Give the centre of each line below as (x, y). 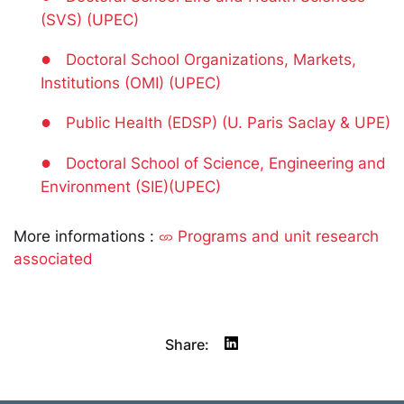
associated (53, 259)
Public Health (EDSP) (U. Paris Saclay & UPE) (228, 123)
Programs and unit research (276, 236)
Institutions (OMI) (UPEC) (131, 83)
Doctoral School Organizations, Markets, (211, 60)
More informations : (86, 236)
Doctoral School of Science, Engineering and (226, 163)
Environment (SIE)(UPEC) (131, 187)
